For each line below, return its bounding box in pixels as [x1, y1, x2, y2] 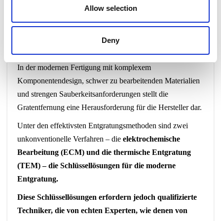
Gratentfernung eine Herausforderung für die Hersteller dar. [17, 103, 202, 111]
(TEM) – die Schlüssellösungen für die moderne [17, 161, 176, 170]
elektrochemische [123, 134, 180, 143]
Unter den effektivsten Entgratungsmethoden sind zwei [17, 121, 188, 130]
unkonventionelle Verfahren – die [17, 134, 123, 143]
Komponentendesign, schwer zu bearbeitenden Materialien [17, 76, 200, 85]
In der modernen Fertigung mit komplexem [17, 63, 151, 72]
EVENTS [160, 24, 182, 30]
